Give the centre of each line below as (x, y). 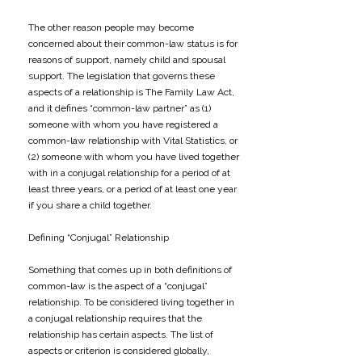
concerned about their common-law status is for (133, 44)
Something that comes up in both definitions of (130, 270)
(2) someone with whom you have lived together (134, 157)
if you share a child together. (90, 205)
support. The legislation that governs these (122, 76)
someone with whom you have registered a (123, 124)
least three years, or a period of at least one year (133, 189)
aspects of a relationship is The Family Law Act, (131, 92)
